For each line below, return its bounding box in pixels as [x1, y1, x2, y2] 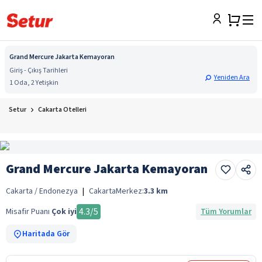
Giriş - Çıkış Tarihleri [9, 65, 68, 75]
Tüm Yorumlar [201, 205, 251, 218]
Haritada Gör [22, 227, 70, 240]
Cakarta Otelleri [38, 105, 87, 115]
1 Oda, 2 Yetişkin [9, 78, 58, 88]
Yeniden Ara [214, 73, 250, 82]
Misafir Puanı [6, 205, 50, 218]
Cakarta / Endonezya [6, 185, 78, 197]
